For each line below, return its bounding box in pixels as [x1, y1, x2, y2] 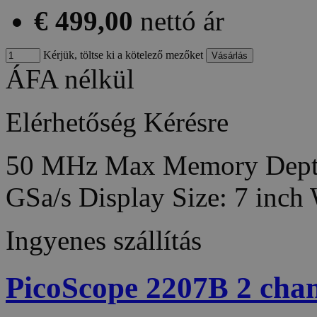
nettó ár [140, 5, 224, 36]
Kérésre [144, 106, 229, 137]
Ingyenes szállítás [6, 224, 202, 255]
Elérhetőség [6, 106, 137, 137]
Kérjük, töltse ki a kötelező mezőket [40, 48, 203, 61]
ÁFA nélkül [6, 63, 134, 94]
